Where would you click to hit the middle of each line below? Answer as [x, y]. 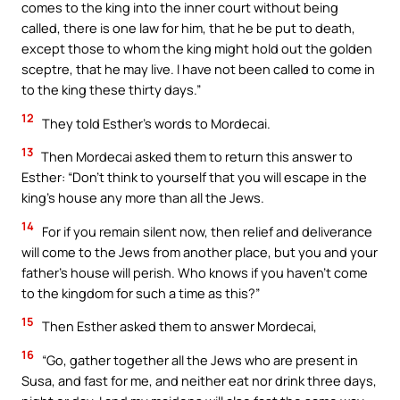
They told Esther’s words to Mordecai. [155, 123]
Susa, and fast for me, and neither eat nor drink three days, [199, 380]
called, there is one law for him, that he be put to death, [188, 27]
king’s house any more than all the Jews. [143, 198]
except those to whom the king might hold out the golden [197, 48]
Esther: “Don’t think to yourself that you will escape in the [194, 177]
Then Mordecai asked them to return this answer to [196, 157]
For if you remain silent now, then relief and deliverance [206, 231]
